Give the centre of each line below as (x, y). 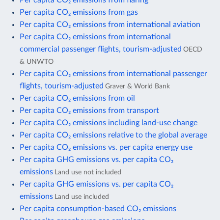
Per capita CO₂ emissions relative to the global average (113, 135)
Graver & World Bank (137, 86)
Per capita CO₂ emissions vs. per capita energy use (106, 147)
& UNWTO (37, 61)
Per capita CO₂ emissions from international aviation (110, 24)
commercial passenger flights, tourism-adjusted (101, 49)
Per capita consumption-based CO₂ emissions (98, 208)
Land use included (82, 196)
